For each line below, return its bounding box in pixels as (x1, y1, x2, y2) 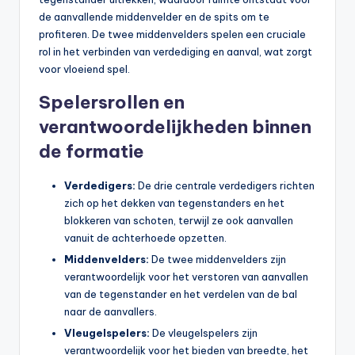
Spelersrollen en (39, 91, 185, 114)
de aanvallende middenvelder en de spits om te (39, 10, 269, 24)
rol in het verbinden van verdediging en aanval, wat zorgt (39, 45, 312, 59)
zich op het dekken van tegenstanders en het (64, 197, 284, 210)
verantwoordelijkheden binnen (39, 116, 311, 139)
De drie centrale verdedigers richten (136, 179, 315, 193)
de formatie (39, 140, 144, 163)
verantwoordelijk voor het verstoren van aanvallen (64, 270, 308, 284)
